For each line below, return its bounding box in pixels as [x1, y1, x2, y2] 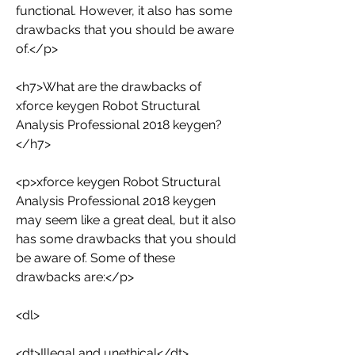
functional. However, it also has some [16, 3, 232, 18]
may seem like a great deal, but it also [16, 212, 236, 227]
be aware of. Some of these [16, 250, 175, 265]
